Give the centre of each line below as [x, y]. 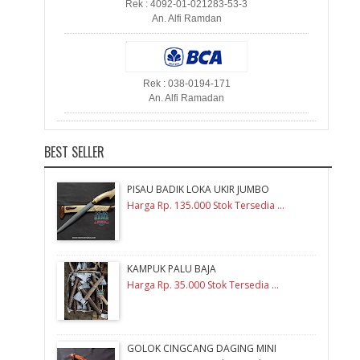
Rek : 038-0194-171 [186, 84]
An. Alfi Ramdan [186, 18]
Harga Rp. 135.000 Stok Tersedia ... [205, 205]
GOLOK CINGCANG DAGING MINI [201, 348]
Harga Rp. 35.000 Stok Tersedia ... [202, 284]
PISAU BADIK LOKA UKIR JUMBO [198, 190]
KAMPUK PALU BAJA [171, 269]
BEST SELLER [74, 152]
